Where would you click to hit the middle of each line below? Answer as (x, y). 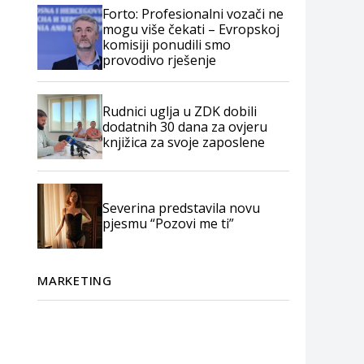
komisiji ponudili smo (167, 45)
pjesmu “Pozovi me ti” (168, 223)
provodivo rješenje (159, 60)
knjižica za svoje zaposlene (184, 142)
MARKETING (75, 280)
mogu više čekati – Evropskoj (191, 29)
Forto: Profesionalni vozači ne (193, 14)
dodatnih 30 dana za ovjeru (185, 126)
